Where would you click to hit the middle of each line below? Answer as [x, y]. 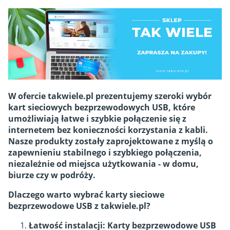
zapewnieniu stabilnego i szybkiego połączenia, [105, 153]
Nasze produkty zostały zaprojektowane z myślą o [111, 141]
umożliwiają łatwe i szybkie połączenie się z [97, 119]
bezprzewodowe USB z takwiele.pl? [79, 206]
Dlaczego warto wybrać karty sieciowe [86, 195]
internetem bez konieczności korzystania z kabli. [108, 130]
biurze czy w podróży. [52, 175]
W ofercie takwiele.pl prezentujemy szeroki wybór [110, 96]
